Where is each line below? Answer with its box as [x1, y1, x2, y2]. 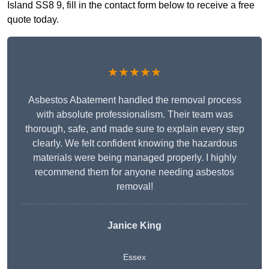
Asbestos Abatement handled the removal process [28, 95, 241, 106]
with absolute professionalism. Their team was [36, 109, 233, 120]
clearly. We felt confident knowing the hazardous [32, 138, 237, 149]
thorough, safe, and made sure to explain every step [25, 124, 244, 134]
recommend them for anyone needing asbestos [35, 167, 234, 178]
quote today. [7, 14, 59, 25]
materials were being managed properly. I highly [32, 153, 237, 163]
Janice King [107, 220, 162, 231]
